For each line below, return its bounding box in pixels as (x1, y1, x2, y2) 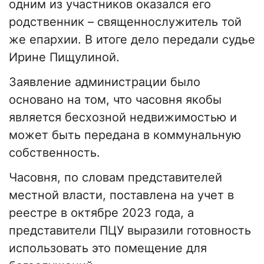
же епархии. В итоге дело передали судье (9, 32, 255, 47)
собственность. (9, 146, 100, 160)
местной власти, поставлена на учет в (9, 188, 234, 203)
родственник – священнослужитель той (9, 15, 242, 29)
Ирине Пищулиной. (9, 50, 120, 65)
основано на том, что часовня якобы (9, 93, 222, 107)
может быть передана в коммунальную (9, 128, 241, 143)
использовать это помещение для (9, 241, 207, 256)
